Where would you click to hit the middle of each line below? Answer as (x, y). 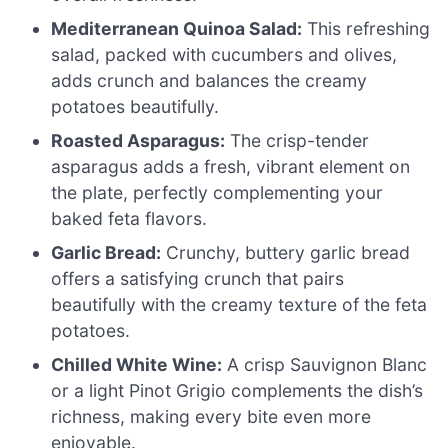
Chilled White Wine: (137, 364)
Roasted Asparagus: (138, 140)
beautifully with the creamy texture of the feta (239, 304)
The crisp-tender (297, 140)
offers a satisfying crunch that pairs (198, 278)
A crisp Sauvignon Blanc (325, 364)
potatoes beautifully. (135, 106)
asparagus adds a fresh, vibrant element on (231, 166)
